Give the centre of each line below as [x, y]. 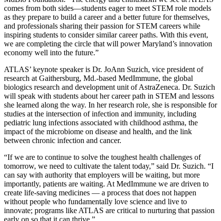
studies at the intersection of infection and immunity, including [100, 113]
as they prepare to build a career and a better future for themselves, [107, 17]
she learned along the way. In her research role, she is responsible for [110, 105]
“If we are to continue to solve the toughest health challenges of [102, 157]
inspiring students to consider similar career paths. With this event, [106, 35]
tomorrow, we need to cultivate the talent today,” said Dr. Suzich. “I [109, 166]
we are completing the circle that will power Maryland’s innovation [108, 43]
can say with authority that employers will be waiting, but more [102, 175]
